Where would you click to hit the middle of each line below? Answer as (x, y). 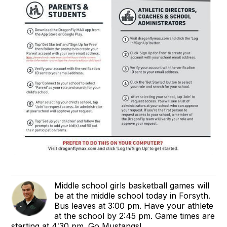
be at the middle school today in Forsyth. (133, 195)
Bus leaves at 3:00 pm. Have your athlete (134, 205)
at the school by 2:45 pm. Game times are (135, 216)
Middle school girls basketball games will (132, 185)
